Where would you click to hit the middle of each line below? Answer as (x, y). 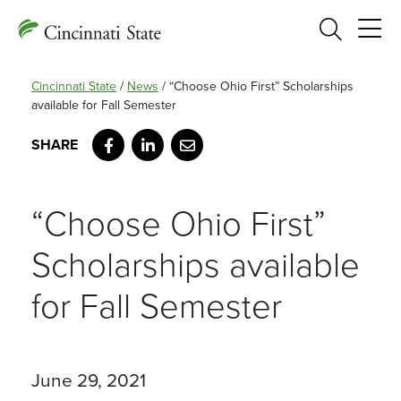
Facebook (134, 136)
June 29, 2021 (89, 381)
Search (370, 26)
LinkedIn (168, 136)
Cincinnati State (74, 86)
